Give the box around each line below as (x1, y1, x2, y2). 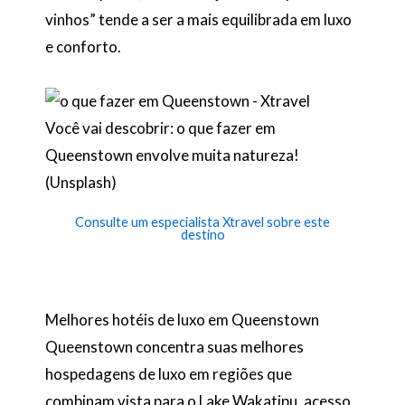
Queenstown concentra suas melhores (45, 336, 304, 356)
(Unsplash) (45, 172, 117, 192)
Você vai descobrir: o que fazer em (45, 118, 276, 137)
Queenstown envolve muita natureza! (45, 145, 299, 165)
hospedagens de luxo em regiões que (45, 363, 292, 383)
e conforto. (45, 36, 121, 56)
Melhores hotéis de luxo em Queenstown (45, 309, 319, 329)
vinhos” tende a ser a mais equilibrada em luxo (45, 9, 352, 29)
